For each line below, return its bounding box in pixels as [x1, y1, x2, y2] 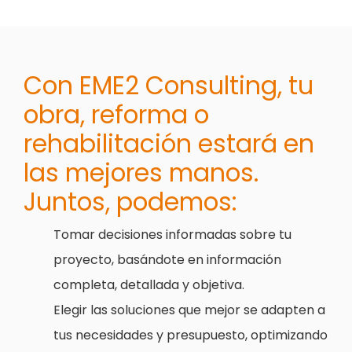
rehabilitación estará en [24, 126, 315, 161]
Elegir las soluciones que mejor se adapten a [53, 300, 326, 319]
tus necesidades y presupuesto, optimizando [53, 325, 328, 344]
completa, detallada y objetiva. [53, 275, 245, 294]
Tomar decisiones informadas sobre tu [53, 225, 292, 244]
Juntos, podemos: [24, 184, 237, 219]
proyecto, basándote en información [53, 250, 282, 269]
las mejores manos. [24, 155, 259, 190]
